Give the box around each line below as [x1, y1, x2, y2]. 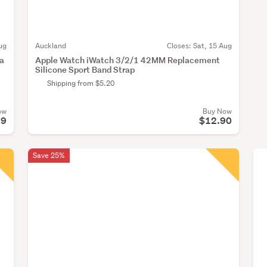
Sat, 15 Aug [193, 40, 232, 51]
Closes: [166, 40, 193, 51]
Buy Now [202, 105, 232, 116]
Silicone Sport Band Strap [35, 63, 135, 75]
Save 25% [32, 150, 65, 160]
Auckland [35, 40, 66, 51]
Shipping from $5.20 [46, 77, 114, 88]
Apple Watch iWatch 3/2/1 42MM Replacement [35, 54, 220, 66]
